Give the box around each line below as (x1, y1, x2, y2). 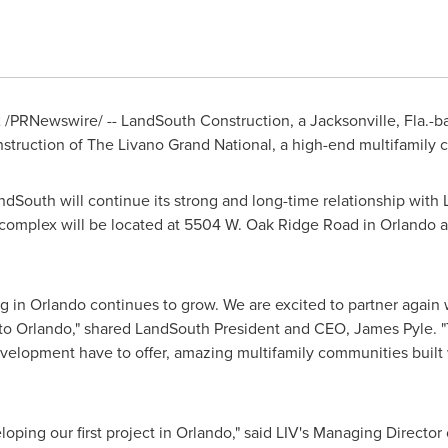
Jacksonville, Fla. (309, 109, 429, 131)
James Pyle (353, 317, 433, 339)
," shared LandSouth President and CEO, (71, 317, 354, 339)
